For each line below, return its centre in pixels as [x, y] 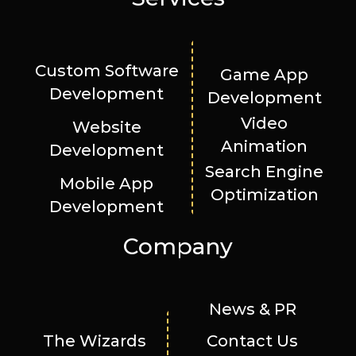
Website [106, 127]
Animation [265, 143]
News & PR [252, 309]
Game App [265, 74]
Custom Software [106, 70]
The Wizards [95, 341]
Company [178, 246]
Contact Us [252, 341]
